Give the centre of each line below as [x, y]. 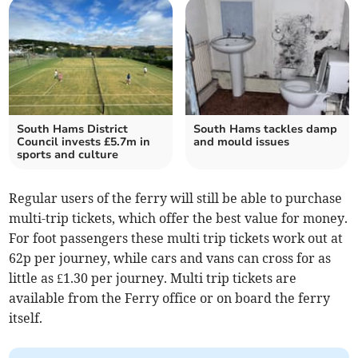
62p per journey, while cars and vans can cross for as [170, 259]
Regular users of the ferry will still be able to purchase [176, 199]
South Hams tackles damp [265, 129]
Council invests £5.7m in [84, 142]
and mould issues [241, 142]
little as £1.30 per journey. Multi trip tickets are [153, 278]
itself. [26, 318]
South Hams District [73, 129]
